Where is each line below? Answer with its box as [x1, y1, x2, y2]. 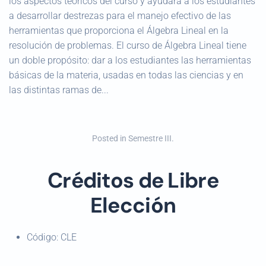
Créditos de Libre [47, 167, 218, 194]
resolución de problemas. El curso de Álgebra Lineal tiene [9, 40, 246, 51]
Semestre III [128, 134, 172, 143]
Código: [27, 232, 61, 243]
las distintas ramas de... [9, 84, 109, 96]
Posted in [92, 134, 128, 143]
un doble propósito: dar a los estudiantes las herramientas [9, 55, 251, 66]
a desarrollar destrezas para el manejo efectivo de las [9, 10, 231, 21]
